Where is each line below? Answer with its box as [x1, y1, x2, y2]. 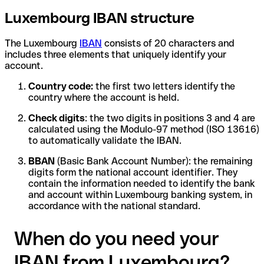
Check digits [28, 112, 85, 124]
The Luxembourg [5, 37, 80, 49]
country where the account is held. [28, 91, 179, 103]
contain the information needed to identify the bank [28, 177, 255, 189]
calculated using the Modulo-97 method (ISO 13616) [28, 123, 259, 135]
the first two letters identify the [93, 80, 235, 92]
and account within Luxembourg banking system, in [28, 189, 252, 200]
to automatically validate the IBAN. [28, 134, 181, 146]
